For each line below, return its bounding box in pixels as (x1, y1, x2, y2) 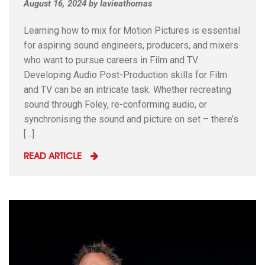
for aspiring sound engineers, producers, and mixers (24, 40, 238, 51)
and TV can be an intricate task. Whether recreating (24, 84, 231, 95)
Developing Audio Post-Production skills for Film (24, 69, 227, 80)
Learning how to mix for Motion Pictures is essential (24, 25, 240, 36)
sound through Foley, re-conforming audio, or (24, 99, 207, 110)
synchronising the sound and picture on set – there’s (24, 114, 238, 125)
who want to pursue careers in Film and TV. (24, 54, 199, 66)
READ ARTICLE (24, 153, 82, 161)
